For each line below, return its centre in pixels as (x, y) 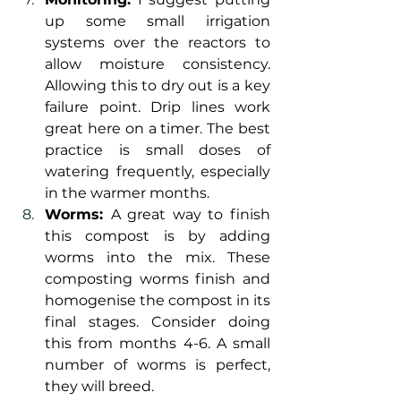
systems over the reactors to (158, 43)
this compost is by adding (158, 236)
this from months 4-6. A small (158, 344)
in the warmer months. (127, 193)
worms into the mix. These (158, 258)
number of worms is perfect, (158, 365)
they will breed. (99, 387)
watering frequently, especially (158, 172)
